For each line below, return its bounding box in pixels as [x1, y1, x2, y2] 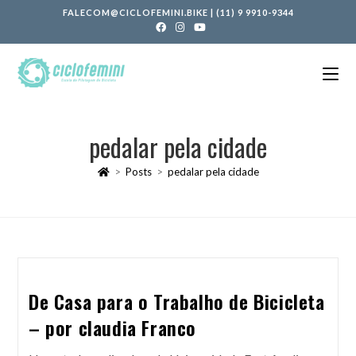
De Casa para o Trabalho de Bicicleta [28, 287, 325, 315]
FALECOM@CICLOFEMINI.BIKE [62, 7, 208, 17]
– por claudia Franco [28, 313, 196, 342]
